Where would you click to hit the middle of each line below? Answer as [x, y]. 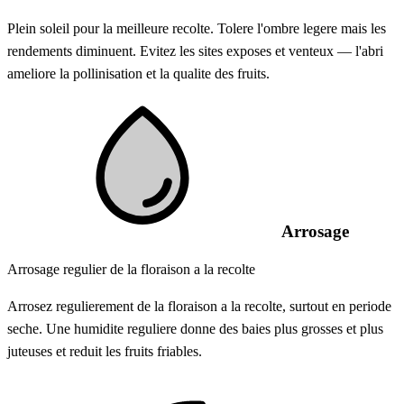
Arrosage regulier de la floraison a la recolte [131, 270]
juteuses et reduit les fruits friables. [105, 352]
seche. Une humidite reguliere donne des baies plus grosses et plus [195, 329]
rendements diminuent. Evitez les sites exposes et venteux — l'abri [195, 50]
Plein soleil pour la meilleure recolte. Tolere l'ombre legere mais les [197, 28]
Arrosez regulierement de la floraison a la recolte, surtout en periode [199, 307]
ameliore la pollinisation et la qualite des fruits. [138, 73]
